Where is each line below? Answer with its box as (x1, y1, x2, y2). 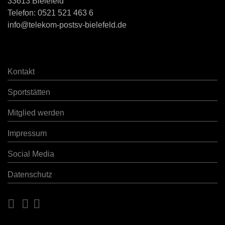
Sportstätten (8, 88, 50, 96)
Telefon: (8, 9, 38, 17)
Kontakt (8, 67, 35, 76)
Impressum (8, 129, 47, 138)
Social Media (8, 150, 54, 158)
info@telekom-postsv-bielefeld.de (8, 21, 127, 29)
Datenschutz (8, 170, 52, 179)
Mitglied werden (8, 108, 64, 117)
